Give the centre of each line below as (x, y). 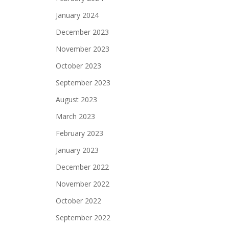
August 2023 (76, 99)
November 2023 (83, 49)
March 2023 (75, 116)
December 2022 (82, 167)
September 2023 (83, 83)
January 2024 (77, 15)
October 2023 (78, 66)
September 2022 (83, 217)
